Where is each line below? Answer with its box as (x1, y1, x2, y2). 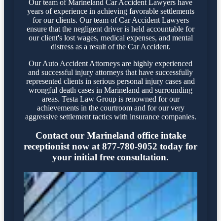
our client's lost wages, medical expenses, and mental (28, 33, 193, 42)
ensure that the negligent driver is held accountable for (27, 24, 194, 33)
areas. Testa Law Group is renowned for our (41, 94, 180, 103)
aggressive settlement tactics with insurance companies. (25, 112, 196, 121)
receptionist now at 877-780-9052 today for (24, 141, 197, 152)
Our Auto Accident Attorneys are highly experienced (29, 59, 192, 68)
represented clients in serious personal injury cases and (26, 76, 195, 85)
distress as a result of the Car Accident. (50, 42, 171, 51)
